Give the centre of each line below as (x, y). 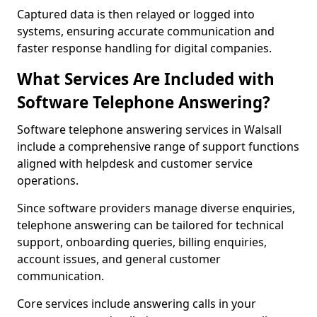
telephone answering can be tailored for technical (150, 225)
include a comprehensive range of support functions (158, 146)
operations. (48, 180)
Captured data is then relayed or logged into (136, 14)
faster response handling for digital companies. (144, 48)
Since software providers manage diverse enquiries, (156, 208)
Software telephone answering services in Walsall (149, 129)
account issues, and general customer (119, 259)
